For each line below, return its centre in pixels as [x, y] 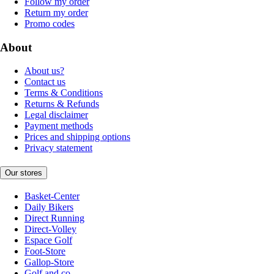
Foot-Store [45, 251]
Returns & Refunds [62, 104]
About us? [44, 71]
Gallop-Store [49, 262]
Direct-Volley [50, 229]
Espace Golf [48, 240]
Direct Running [54, 218]
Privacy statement [58, 148]
